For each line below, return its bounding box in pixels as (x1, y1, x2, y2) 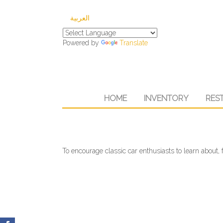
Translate (119, 39, 148, 47)
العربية (70, 14, 90, 22)
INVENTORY (143, 94, 189, 103)
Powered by (63, 39, 101, 47)
